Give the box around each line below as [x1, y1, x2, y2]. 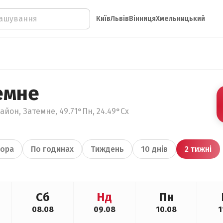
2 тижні [185, 144, 212, 154]
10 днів [141, 144, 168, 154]
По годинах [31, 144, 74, 154]
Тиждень [91, 144, 124, 154]
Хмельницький [156, 14, 205, 23]
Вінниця [129, 14, 156, 23]
